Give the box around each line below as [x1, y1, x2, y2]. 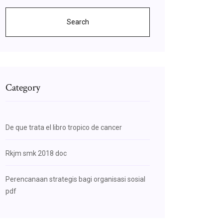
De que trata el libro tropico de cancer [5, 123, 122, 131]
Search [66, 18, 89, 26]
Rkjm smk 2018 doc [5, 149, 67, 157]
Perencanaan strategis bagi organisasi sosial [5, 175, 145, 183]
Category [5, 81, 40, 94]
